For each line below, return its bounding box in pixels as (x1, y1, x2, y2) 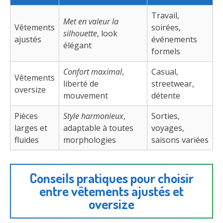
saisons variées (151, 134, 209, 145)
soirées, (151, 21, 181, 33)
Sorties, (151, 110, 180, 121)
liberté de (63, 78, 99, 89)
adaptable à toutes (63, 122, 133, 133)
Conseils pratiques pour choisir (29, 169, 194, 186)
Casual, (151, 66, 178, 77)
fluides (14, 134, 39, 145)
